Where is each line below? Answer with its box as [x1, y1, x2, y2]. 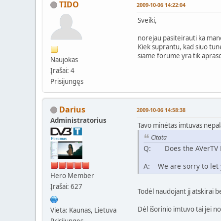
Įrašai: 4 [50, 66, 74, 75]
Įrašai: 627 [50, 182, 82, 191]
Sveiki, [138, 15, 157, 25]
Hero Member [50, 171, 94, 180]
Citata [151, 133, 167, 142]
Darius [59, 104, 85, 115]
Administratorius [50, 115, 107, 125]
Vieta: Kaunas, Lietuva [50, 205, 116, 215]
